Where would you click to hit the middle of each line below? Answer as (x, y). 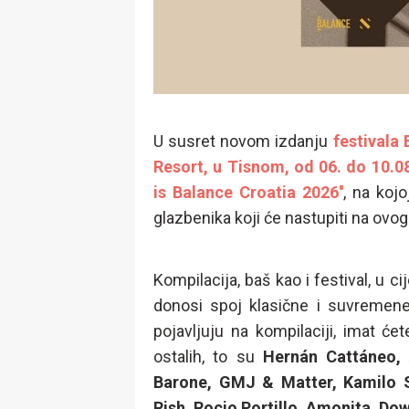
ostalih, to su (208, 357)
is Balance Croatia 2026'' (248, 192)
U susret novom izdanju (243, 141)
